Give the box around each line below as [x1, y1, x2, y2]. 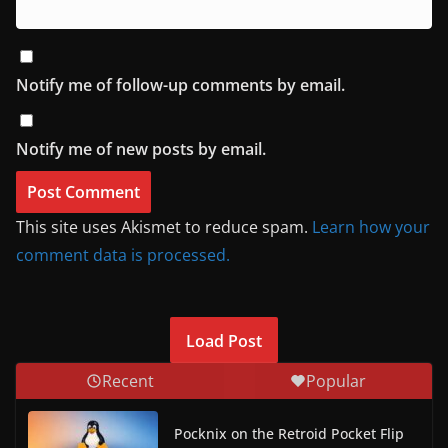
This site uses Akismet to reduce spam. [16, 215, 312, 238]
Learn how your [312, 215, 430, 238]
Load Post [186, 329, 262, 352]
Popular [306, 369, 366, 392]
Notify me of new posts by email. [16, 137, 266, 160]
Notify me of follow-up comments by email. [16, 73, 345, 96]
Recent [102, 369, 154, 392]
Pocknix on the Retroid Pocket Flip [174, 423, 404, 443]
